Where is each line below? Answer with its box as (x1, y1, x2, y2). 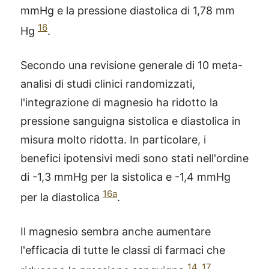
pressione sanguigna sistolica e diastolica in (20, 115, 241, 127)
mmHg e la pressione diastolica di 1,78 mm (20, 4, 235, 17)
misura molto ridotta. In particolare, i (20, 133, 206, 146)
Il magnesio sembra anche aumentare (20, 225, 211, 238)
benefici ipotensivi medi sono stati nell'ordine (20, 152, 249, 165)
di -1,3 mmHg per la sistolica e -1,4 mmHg (20, 171, 231, 183)
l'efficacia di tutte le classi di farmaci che (20, 244, 225, 256)
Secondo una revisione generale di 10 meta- (20, 59, 243, 71)
